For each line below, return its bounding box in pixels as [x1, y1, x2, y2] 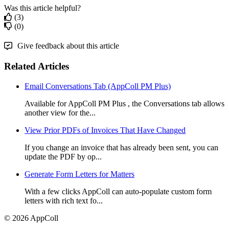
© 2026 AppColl [4, 213, 58, 222]
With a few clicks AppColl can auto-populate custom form [25, 187, 212, 196]
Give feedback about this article [17, 41, 119, 51]
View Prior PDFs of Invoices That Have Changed [25, 125, 186, 134]
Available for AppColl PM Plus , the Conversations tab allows [25, 99, 224, 108]
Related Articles [4, 61, 69, 72]
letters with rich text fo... [25, 196, 103, 205]
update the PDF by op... [25, 152, 102, 161]
